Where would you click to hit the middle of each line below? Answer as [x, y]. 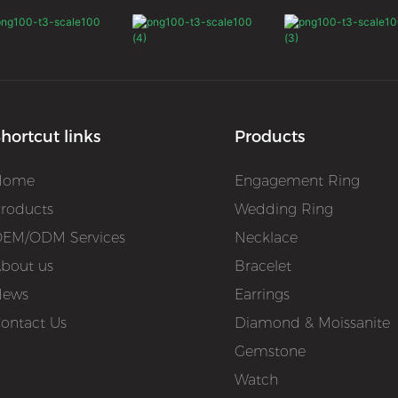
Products [270, 137]
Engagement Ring [298, 181]
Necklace [267, 238]
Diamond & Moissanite [313, 323]
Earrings [263, 295]
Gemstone [271, 352]
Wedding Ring [284, 210]
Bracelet [263, 267]
